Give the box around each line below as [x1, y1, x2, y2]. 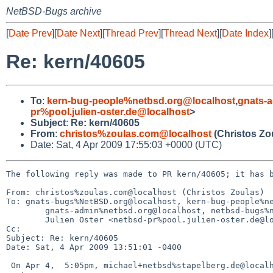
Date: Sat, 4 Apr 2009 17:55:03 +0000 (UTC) [30, 139, 222, 150]
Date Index [222, 28, 269, 38]
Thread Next [163, 28, 217, 38]
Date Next [57, 28, 100, 38]
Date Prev [9, 28, 52, 38]
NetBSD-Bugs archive [6, 6, 102, 16]
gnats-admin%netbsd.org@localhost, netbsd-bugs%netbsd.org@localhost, [6, 205, 45, 215]
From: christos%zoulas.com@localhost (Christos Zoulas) [6, 187, 264, 197]
